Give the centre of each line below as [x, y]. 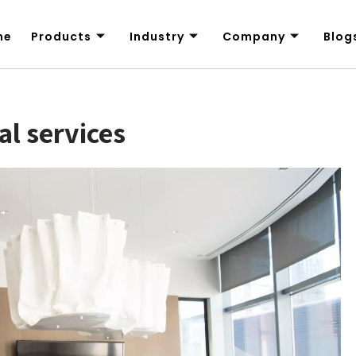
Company [253, 37]
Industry [157, 37]
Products [61, 37]
